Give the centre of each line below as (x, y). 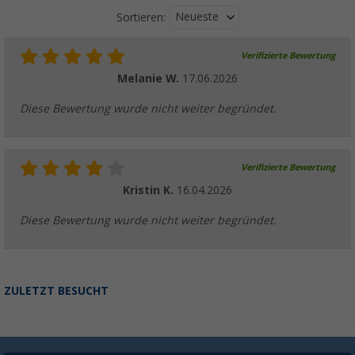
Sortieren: (141, 17)
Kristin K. (150, 191)
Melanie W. (150, 79)
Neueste (197, 17)
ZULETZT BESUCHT (56, 291)
